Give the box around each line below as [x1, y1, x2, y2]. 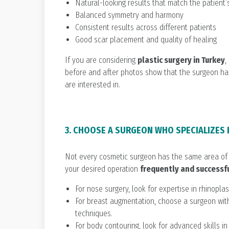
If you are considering [65, 55, 138, 65]
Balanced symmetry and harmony [75, 10, 184, 20]
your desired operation [65, 164, 140, 174]
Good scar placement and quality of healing [75, 34, 217, 44]
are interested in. [65, 79, 120, 89]
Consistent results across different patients [75, 22, 216, 32]
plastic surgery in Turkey [138, 55, 225, 65]
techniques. [75, 209, 112, 219]
